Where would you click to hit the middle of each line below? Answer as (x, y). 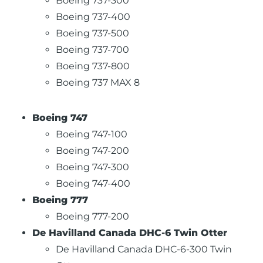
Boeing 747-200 (92, 151)
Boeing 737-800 (93, 66)
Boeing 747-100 (92, 134)
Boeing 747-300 (92, 167)
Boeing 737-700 (92, 50)
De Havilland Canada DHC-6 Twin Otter (130, 233)
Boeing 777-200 (92, 217)
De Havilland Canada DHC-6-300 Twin (144, 249)
